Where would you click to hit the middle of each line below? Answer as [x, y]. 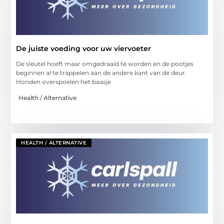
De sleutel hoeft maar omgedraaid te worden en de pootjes [105, 63]
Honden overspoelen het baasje [64, 81]
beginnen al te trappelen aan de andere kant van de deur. [101, 72]
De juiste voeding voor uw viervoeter [84, 48]
